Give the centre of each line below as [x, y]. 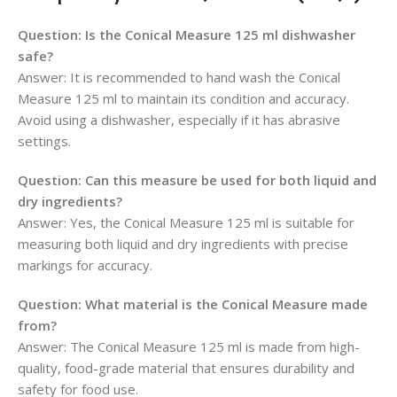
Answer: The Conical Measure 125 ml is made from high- [189, 346]
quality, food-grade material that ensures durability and [186, 368]
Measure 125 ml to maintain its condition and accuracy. [183, 98]
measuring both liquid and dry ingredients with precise [183, 244]
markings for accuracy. [85, 265]
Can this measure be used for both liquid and [231, 180]
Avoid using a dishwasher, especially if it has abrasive [179, 120]
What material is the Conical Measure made [226, 304]
